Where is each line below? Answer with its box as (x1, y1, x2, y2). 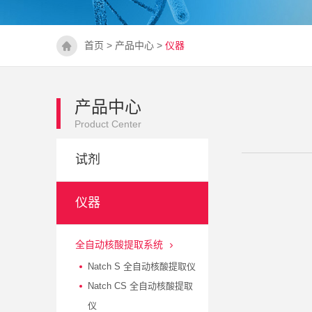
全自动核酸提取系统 (75, 238, 163, 250)
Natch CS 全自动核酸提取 (87, 280, 193, 291)
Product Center (74, 118, 141, 130)
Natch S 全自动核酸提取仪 (87, 260, 196, 272)
